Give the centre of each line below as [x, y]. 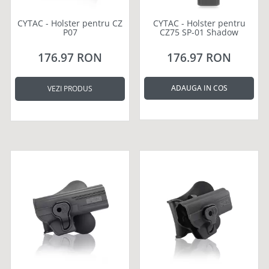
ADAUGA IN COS [199, 88]
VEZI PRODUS [70, 88]
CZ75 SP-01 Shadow [199, 32]
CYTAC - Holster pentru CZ [70, 23]
